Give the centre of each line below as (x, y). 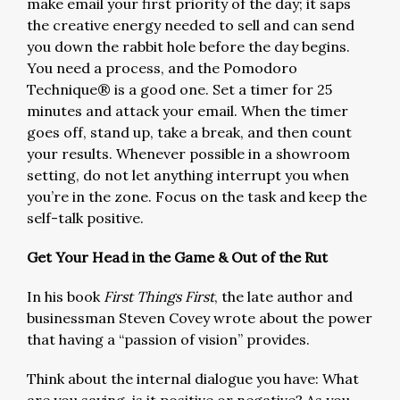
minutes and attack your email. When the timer (187, 111)
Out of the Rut (278, 257)
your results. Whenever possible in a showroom (188, 154)
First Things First (159, 296)
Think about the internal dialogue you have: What (193, 379)
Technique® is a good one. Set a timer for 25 (179, 89)
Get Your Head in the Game (122, 257)
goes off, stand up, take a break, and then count (189, 132)
